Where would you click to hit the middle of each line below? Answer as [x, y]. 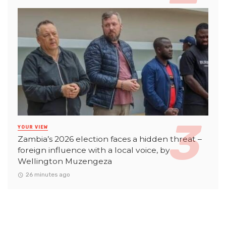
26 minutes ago [48, 174]
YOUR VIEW [33, 127]
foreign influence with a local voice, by [94, 150]
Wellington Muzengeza [65, 161]
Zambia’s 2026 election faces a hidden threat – [110, 139]
